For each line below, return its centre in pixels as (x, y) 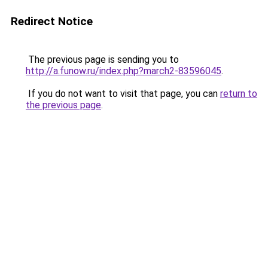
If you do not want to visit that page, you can (123, 94)
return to (239, 94)
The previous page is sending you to (102, 60)
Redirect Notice (52, 21)
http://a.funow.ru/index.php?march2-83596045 (124, 71)
